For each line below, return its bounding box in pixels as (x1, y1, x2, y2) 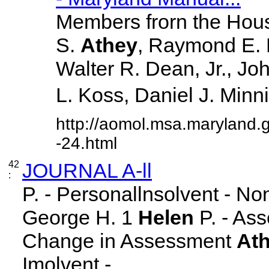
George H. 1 (22, 205, 138, 229)
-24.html (56, 133, 117, 153)
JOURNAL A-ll (22, 159, 152, 182)
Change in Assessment (22, 229, 237, 252)
